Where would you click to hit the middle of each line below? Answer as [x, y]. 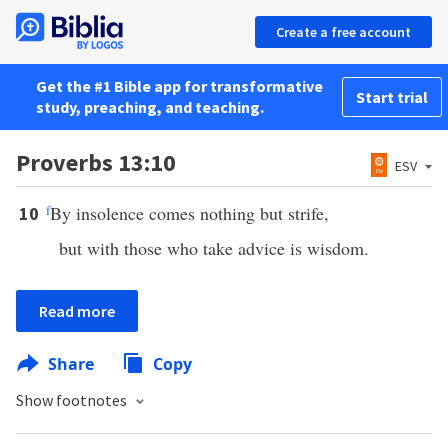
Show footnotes [73, 400]
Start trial [392, 97]
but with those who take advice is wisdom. [213, 248]
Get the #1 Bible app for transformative [179, 86]
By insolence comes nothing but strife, [189, 213]
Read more [77, 311]
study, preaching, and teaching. [150, 107]
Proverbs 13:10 [96, 162]
